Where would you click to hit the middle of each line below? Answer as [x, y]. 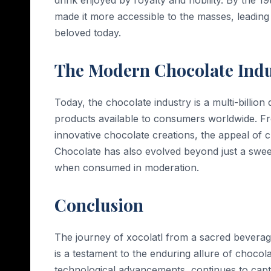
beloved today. [88, 32]
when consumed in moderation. [127, 167]
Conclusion [99, 204]
